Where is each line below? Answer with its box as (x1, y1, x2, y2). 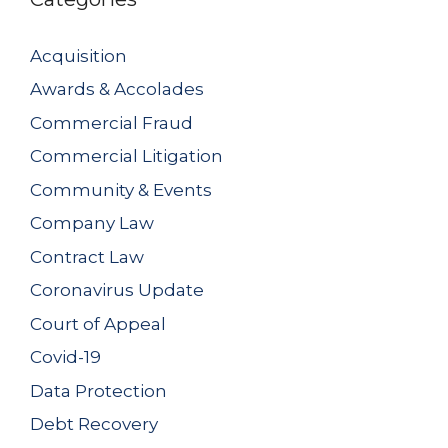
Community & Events (30, 179, 212, 200)
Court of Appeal (30, 313, 166, 334)
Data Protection (30, 380, 167, 401)
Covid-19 (30, 347, 101, 367)
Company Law (30, 213, 154, 233)
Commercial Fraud (30, 112, 193, 133)
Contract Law (30, 246, 144, 267)
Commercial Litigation (30, 146, 223, 166)
